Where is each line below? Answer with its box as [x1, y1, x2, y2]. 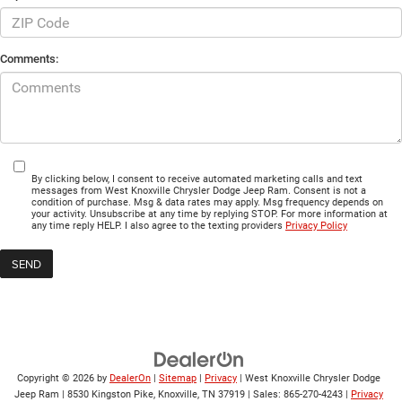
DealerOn [109, 372, 151, 385]
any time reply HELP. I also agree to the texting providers [31, 220, 285, 232]
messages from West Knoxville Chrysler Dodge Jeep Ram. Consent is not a [31, 185, 366, 197]
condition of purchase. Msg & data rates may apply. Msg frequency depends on [31, 197, 383, 209]
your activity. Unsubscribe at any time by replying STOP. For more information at [31, 208, 388, 221]
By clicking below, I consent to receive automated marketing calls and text [31, 173, 363, 186]
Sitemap [159, 372, 197, 385]
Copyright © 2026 [17, 372, 97, 385]
